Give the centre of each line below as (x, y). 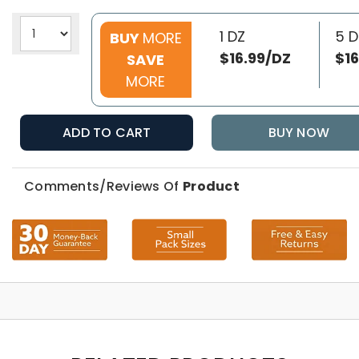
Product (211, 187)
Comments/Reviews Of (103, 187)
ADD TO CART (107, 133)
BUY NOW (298, 133)
